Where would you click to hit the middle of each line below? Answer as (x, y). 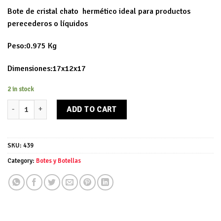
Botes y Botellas (58, 161)
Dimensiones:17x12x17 (47, 69)
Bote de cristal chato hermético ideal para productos (99, 11)
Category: (22, 161)
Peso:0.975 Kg (32, 46)
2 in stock (21, 89)
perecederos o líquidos (48, 23)
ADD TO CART (92, 109)
